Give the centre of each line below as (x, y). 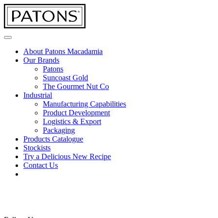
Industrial (38, 95)
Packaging (59, 130)
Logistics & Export (72, 121)
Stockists (37, 148)
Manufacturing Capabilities (84, 104)
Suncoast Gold (65, 78)
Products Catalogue (53, 139)
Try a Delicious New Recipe (67, 156)
